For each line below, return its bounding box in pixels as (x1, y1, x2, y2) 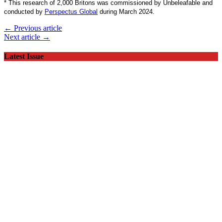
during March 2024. (100, 7, 155, 15)
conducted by (4, 7, 43, 15)
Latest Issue (4, 52, 44, 60)
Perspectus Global (45, 7, 98, 15)
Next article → (4, 32, 50, 41)
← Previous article (4, 23, 62, 32)
